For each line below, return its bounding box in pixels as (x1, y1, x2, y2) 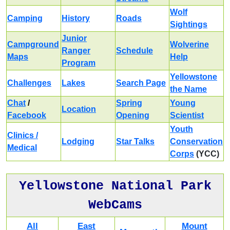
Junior (62, 33, 87, 43)
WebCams (88, 197, 142, 213)
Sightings (170, 20, 207, 29)
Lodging (62, 137, 94, 146)
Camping (7, 13, 43, 23)
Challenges (7, 78, 51, 87)
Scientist (170, 110, 204, 120)
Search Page (116, 78, 166, 87)
